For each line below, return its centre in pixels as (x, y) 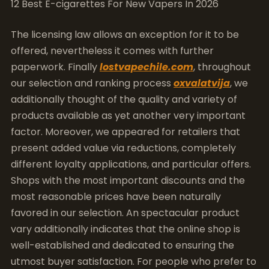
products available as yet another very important (128, 116)
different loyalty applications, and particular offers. (131, 164)
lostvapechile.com (147, 67)
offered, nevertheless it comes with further (112, 51)
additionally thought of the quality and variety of (124, 99)
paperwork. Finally (55, 67)
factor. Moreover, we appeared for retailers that (125, 132)
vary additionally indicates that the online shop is (125, 229)
